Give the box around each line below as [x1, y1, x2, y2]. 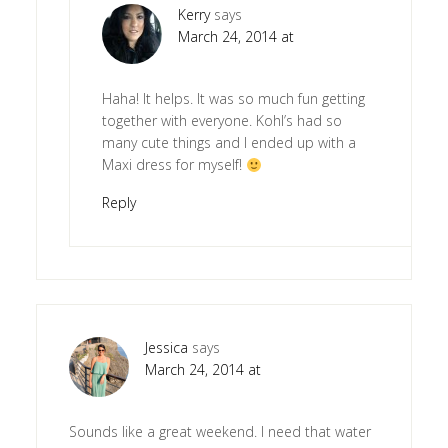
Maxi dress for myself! [101, 155, 246, 175]
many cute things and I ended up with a [101, 133, 356, 153]
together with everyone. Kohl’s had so [101, 111, 342, 131]
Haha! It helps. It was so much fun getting [101, 89, 365, 109]
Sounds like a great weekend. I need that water [68, 422, 371, 442]
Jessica [144, 338, 188, 358]
